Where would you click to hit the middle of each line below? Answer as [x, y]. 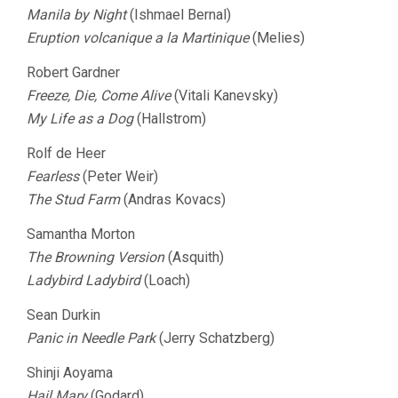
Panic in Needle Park [91, 338]
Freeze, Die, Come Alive [99, 96]
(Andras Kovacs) [173, 199]
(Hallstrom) [170, 119]
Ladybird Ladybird [84, 280]
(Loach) [165, 280]
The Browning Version [96, 257]
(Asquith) [194, 257]
